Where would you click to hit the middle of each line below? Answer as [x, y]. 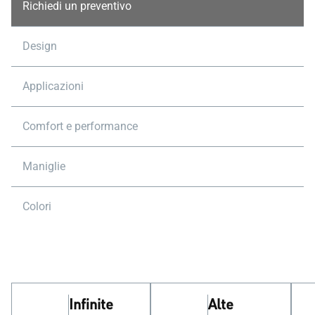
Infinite [91, 304]
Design [40, 46]
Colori [37, 206]
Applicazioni [53, 86]
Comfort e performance [80, 126]
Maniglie [44, 166]
